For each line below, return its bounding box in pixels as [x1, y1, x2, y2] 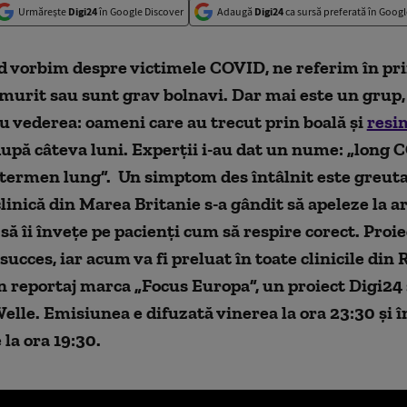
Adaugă [217, 5, 254, 18]
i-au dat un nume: [201, 138, 343, 160]
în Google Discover [97, 5, 184, 18]
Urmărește [18, 5, 68, 18]
